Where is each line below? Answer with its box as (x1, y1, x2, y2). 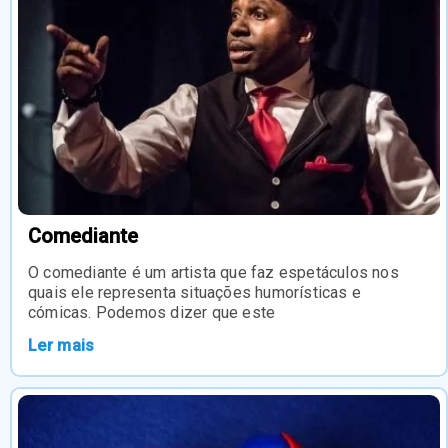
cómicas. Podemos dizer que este (28, 302, 276, 322)
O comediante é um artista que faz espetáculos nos (28, 262, 399, 282)
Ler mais (28, 335, 95, 355)
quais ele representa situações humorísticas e (28, 282, 362, 302)
